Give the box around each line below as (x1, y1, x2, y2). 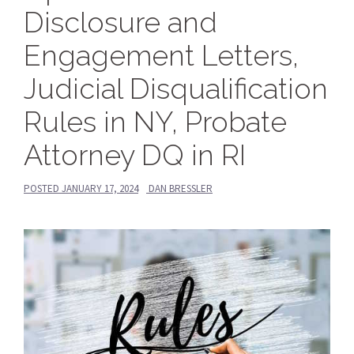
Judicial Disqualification (24, 71, 328, 105)
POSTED (24, 181, 62, 195)
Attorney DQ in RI (24, 137, 246, 171)
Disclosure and (24, 5, 217, 39)
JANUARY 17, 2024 (62, 181, 138, 195)
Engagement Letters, (24, 38, 299, 72)
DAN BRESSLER (149, 181, 213, 195)
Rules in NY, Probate (24, 104, 287, 138)
